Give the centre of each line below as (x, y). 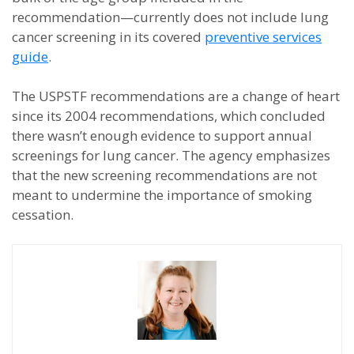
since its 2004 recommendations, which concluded (169, 116)
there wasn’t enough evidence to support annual (162, 136)
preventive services (263, 37)
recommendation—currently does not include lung (170, 17)
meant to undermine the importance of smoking (162, 195)
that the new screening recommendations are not (164, 175)
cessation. (43, 215)
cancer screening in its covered (108, 37)
